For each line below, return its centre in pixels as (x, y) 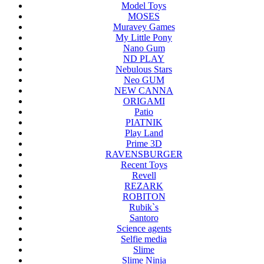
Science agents (144, 229)
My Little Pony (144, 38)
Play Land (144, 133)
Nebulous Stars (144, 70)
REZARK (144, 186)
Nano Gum (144, 48)
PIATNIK (144, 123)
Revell (144, 176)
